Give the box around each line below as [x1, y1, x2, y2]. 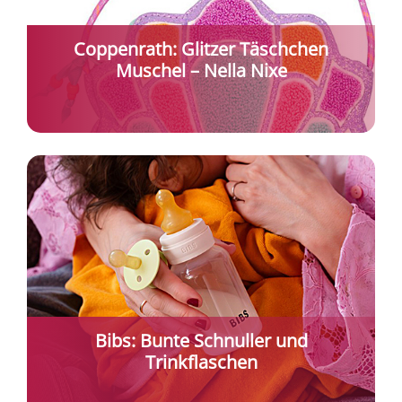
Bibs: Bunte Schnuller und [94, 328, 308, 354]
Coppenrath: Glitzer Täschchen [74, 37, 328, 62]
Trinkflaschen [144, 350, 258, 375]
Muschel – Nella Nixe [115, 58, 287, 83]
